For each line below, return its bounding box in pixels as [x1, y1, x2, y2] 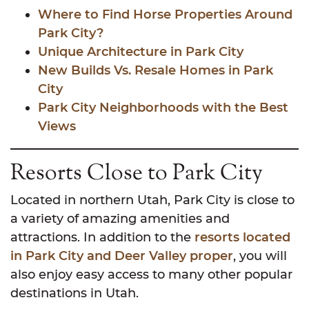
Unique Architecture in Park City [38, 44, 243, 60]
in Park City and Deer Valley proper [10, 248, 233, 264]
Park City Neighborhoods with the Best [38, 100, 288, 116]
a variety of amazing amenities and [10, 211, 230, 227]
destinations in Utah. [10, 286, 139, 301]
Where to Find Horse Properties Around [38, 7, 292, 23]
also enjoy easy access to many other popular [10, 267, 292, 283]
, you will [233, 248, 287, 264]
